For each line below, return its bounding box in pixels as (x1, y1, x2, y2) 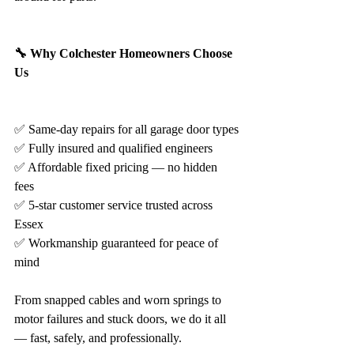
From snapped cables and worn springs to (14, 293, 224, 307)
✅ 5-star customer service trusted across (14, 198, 216, 212)
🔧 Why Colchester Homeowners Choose (14, 47, 235, 60)
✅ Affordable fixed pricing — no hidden (14, 160, 220, 174)
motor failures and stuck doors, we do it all (14, 312, 229, 326)
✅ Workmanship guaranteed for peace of (14, 236, 221, 250)
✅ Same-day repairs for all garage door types (14, 122, 239, 136)
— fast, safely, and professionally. (14, 331, 182, 345)
